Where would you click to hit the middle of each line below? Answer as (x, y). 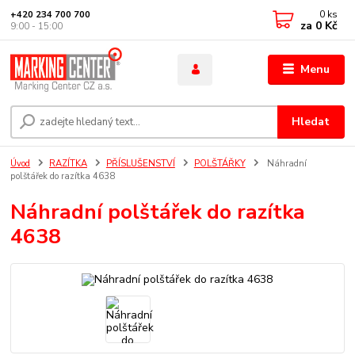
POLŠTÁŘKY (219, 164)
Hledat (311, 122)
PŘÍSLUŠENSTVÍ (140, 164)
